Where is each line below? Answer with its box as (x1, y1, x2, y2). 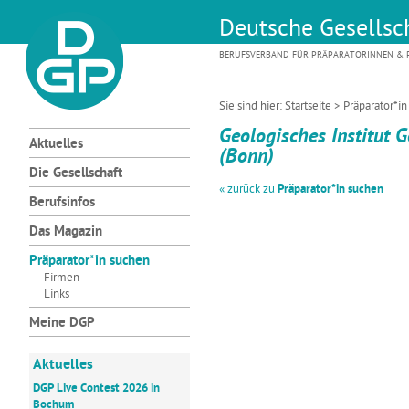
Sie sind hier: (219, 99, 285, 114)
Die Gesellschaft (29, 165, 122, 183)
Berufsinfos (29, 194, 95, 212)
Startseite (285, 99, 331, 114)
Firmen (44, 270, 79, 286)
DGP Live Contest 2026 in (33, 381, 160, 396)
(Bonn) (219, 144, 274, 171)
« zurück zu (219, 182, 278, 197)
